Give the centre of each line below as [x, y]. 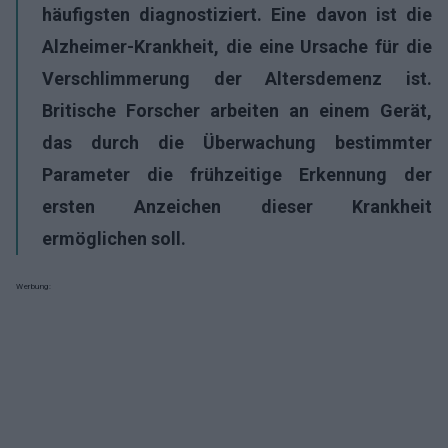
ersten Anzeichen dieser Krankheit [237, 206]
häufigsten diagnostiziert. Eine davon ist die [237, 14]
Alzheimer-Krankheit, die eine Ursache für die [237, 46]
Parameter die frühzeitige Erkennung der [237, 174]
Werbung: [33, 286]
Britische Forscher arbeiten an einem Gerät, [237, 110]
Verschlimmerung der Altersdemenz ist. [237, 78]
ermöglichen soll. [114, 238]
